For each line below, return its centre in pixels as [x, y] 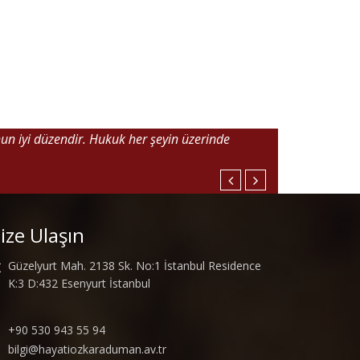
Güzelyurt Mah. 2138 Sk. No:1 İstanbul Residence [135, 266]
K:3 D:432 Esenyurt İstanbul [79, 283]
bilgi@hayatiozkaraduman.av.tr [87, 349]
